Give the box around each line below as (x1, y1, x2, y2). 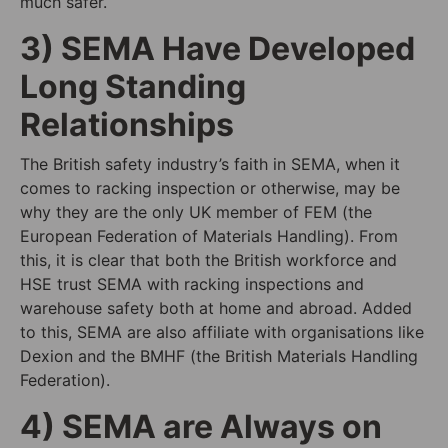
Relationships (20, 104, 234, 144)
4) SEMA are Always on (20, 406, 382, 446)
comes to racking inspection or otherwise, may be (20, 177, 400, 198)
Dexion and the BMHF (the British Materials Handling (20, 345, 418, 366)
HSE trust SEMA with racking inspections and (20, 273, 364, 294)
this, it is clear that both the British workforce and (20, 249, 397, 270)
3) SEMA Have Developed (20, 28, 415, 68)
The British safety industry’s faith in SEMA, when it (20, 153, 400, 174)
